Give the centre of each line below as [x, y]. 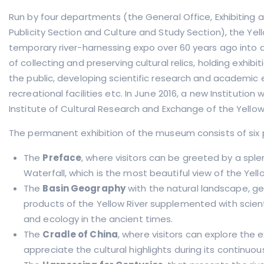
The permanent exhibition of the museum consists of [128, 133]
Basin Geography [84, 188]
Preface [62, 158]
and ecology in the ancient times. [98, 219]
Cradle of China [80, 234]
